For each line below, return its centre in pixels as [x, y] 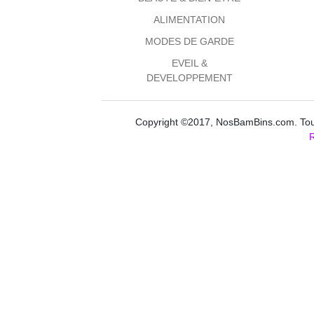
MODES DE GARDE [189, 42]
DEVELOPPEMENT [189, 78]
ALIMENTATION [189, 20]
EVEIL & [189, 63]
